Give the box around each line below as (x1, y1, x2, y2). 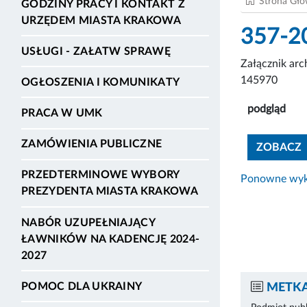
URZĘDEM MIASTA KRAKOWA (21, 14, 182, 26)
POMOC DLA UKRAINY (21, 280, 143, 292)
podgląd (247, 103, 286, 114)
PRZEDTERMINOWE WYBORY (21, 169, 180, 181)
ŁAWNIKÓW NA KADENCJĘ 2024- (21, 233, 200, 245)
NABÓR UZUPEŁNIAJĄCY (21, 217, 156, 228)
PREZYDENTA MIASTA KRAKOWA (21, 186, 199, 197)
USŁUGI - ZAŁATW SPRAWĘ (21, 45, 171, 57)
